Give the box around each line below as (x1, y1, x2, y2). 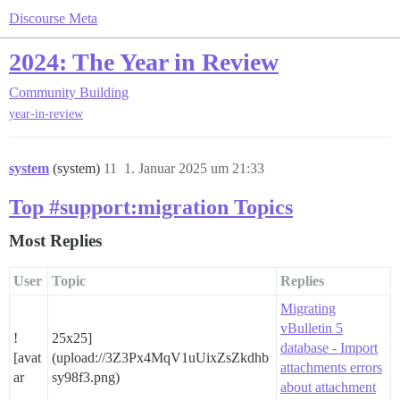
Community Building (9, 85, 129, 100)
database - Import (280, 340, 378, 356)
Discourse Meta (9, 11, 97, 26)
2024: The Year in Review (9, 48, 279, 76)
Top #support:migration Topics (9, 196, 293, 220)
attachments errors (280, 360, 382, 376)
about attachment (280, 379, 376, 396)
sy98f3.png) (52, 370, 120, 386)
